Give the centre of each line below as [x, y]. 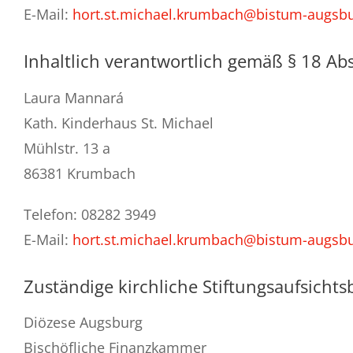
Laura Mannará [74, 97]
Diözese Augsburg [83, 323]
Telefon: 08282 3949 [90, 214]
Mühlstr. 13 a [67, 148]
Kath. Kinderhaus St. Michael [119, 123]
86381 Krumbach [80, 173]
